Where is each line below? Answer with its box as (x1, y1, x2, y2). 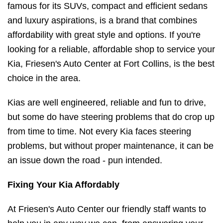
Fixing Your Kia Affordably (7, 180, 119, 190)
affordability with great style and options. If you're (7, 30, 201, 40)
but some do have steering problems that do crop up (7, 112, 215, 122)
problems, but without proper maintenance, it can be (7, 141, 214, 151)
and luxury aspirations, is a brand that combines (7, 15, 197, 26)
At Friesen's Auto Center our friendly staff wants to (7, 204, 206, 215)
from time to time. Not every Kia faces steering (7, 126, 191, 137)
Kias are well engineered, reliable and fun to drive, (7, 98, 206, 108)
